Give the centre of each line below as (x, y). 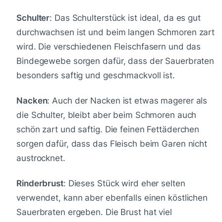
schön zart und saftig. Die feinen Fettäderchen (108, 130)
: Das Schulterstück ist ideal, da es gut (125, 18)
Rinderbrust (40, 184)
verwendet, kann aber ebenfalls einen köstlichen (112, 198)
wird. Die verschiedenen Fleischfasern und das (109, 46)
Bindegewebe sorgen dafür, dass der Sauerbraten (115, 61)
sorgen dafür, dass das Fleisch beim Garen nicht (112, 144)
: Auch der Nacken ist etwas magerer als (127, 101)
